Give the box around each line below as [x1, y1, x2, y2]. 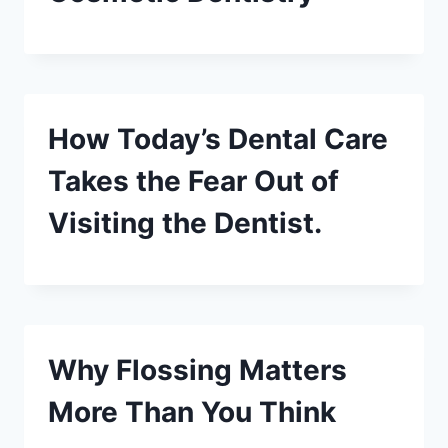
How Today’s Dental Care [48, 122, 388, 156]
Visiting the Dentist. [48, 206, 322, 240]
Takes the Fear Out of [48, 164, 339, 198]
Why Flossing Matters [48, 353, 347, 387]
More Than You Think [48, 395, 336, 429]
